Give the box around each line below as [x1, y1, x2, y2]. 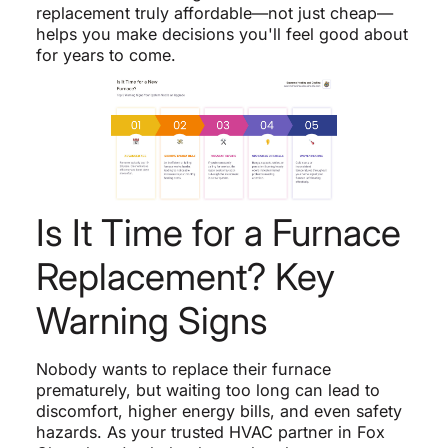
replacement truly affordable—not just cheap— [35, 3, 393, 24]
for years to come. [35, 45, 176, 66]
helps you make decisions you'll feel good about [35, 24, 408, 45]
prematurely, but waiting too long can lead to [35, 380, 380, 401]
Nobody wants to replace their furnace [35, 359, 331, 380]
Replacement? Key [35, 254, 335, 300]
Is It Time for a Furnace [35, 210, 401, 256]
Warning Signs [35, 298, 268, 344]
